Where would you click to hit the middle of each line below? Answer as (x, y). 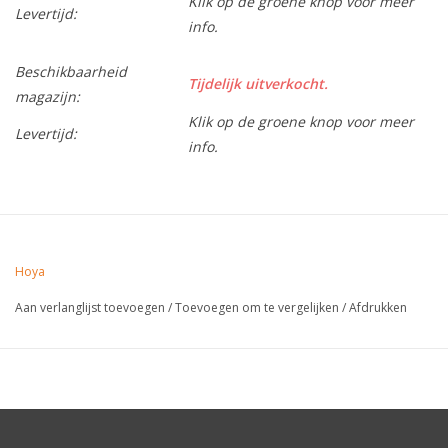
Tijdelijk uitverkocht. (258, 84)
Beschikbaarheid (71, 72)
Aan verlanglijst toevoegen (90, 308)
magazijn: (47, 97)
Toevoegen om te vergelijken (258, 308)
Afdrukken (378, 308)
